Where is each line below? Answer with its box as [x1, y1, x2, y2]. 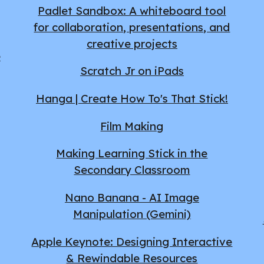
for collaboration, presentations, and [34, 19, 230, 34]
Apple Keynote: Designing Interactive [31, 234, 233, 249]
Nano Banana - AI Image [64, 190, 199, 204]
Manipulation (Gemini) [72, 206, 191, 221]
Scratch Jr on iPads [80, 64, 184, 78]
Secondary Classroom [74, 163, 190, 177]
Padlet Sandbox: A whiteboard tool [38, 3, 226, 18]
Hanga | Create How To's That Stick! [35, 91, 228, 105]
